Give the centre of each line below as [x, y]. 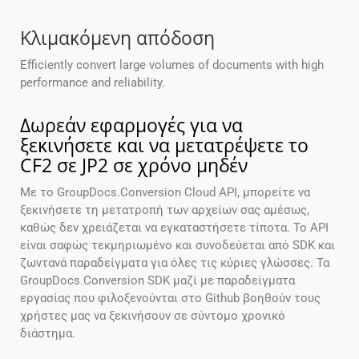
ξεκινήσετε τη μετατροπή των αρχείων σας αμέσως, [165, 210]
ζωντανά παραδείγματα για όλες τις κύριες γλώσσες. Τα [175, 263]
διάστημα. [48, 334]
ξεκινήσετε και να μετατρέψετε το [164, 145]
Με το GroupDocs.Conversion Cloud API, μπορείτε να [165, 193]
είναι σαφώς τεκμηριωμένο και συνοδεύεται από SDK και [177, 246]
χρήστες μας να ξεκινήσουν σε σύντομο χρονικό [153, 316]
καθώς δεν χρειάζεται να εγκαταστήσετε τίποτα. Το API [174, 228]
